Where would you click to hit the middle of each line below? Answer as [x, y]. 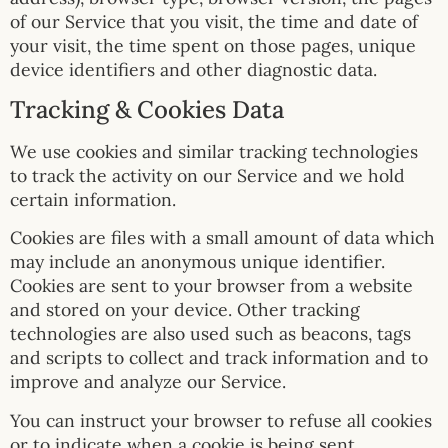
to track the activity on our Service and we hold [207, 175]
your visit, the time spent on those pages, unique [213, 45]
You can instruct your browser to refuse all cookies [221, 420]
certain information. [93, 199]
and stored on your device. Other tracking [185, 310]
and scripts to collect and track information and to [219, 358]
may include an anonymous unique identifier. [197, 262]
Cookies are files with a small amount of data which [222, 238]
